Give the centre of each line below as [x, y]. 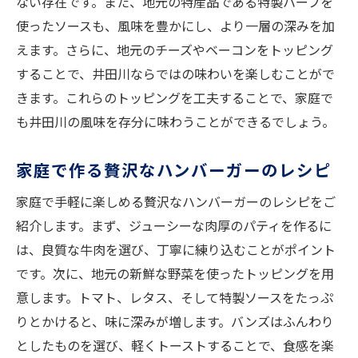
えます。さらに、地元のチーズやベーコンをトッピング [175, 50]
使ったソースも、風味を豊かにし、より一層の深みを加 [175, 26]
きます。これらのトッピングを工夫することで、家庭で [175, 98]
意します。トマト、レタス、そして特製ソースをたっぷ [175, 298]
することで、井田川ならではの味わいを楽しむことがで [175, 74]
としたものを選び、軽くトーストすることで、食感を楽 [175, 346]
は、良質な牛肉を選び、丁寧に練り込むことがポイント [176, 250]
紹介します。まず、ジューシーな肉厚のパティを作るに [174, 226]
